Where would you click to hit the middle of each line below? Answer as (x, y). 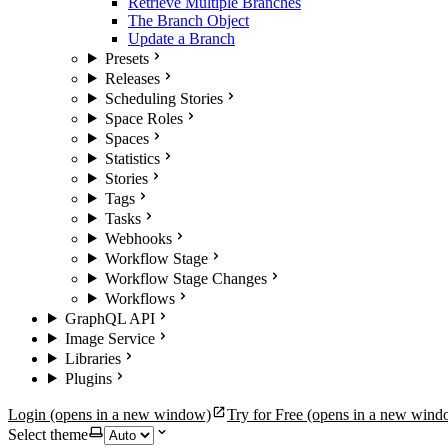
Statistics (132, 158)
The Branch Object (188, 20)
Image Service (109, 338)
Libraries (92, 358)
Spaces (126, 138)
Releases (132, 78)
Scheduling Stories (163, 98)
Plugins (88, 378)
